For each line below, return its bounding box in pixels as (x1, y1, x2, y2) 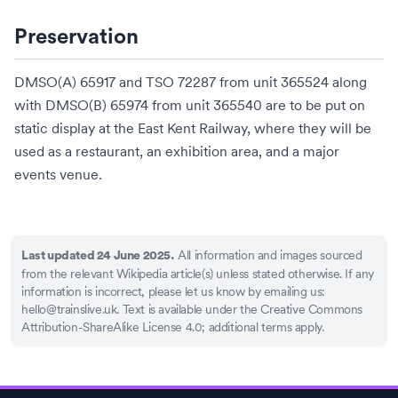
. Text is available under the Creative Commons (116, 301, 363, 317)
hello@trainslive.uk (21, 301, 117, 317)
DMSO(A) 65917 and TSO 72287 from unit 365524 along (14, 73, 367, 91)
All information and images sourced (174, 247, 362, 263)
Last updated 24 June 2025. (21, 250, 175, 262)
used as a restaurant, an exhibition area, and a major (14, 142, 339, 160)
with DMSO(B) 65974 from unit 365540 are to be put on (14, 96, 365, 114)
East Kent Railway (138, 119, 247, 137)
